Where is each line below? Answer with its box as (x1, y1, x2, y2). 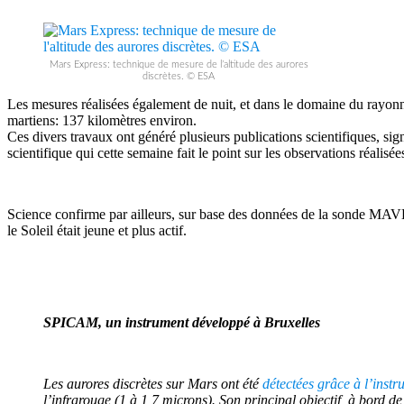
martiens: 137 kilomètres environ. (7, 113, 197, 128)
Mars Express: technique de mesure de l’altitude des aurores (49, 60, 308, 69)
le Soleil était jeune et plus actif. (7, 223, 187, 238)
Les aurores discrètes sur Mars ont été (43, 376, 262, 391)
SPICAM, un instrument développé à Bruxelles (43, 315, 320, 330)
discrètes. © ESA (142, 71, 215, 81)
